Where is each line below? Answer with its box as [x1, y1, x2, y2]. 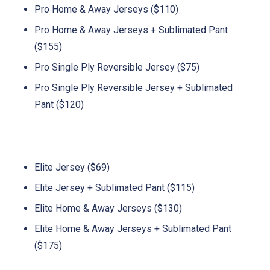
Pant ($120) [34, 98, 84, 110]
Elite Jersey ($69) [34, 161, 110, 173]
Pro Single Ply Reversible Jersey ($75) [34, 61, 199, 73]
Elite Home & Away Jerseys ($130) [34, 202, 182, 214]
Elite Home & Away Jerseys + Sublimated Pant [34, 222, 231, 234]
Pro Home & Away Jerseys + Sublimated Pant [34, 24, 228, 36]
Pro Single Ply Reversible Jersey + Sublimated [34, 81, 233, 93]
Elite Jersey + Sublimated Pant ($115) [34, 181, 195, 193]
